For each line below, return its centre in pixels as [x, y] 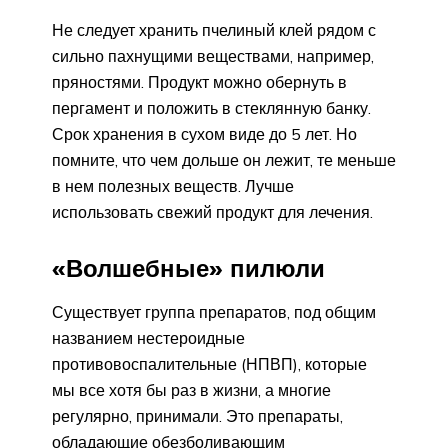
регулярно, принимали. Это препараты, [197, 415]
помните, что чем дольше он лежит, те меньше [224, 160]
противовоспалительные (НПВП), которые [209, 363]
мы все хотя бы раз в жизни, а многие [191, 389]
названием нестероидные [148, 337]
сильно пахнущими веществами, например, [213, 56]
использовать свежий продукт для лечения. [212, 212]
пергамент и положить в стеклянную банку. [211, 108]
